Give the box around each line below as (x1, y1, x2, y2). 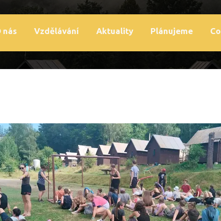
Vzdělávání (34, 26, 79, 36)
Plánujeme (150, 26, 193, 36)
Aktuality (96, 26, 133, 36)
